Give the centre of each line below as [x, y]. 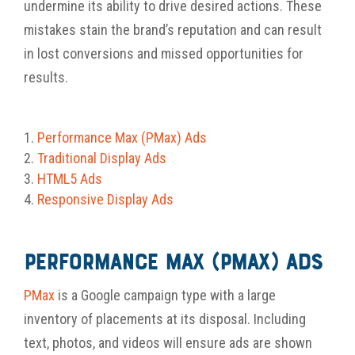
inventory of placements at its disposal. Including [165, 319]
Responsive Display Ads [105, 200]
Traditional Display [89, 158]
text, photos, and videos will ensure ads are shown [168, 343]
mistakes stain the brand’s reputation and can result [173, 30]
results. [46, 78]
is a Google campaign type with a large [165, 296]
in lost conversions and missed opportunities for [164, 54]
